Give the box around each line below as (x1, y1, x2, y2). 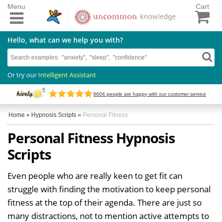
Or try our (7, 70, 38, 79)
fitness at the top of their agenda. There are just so (7, 196, 202, 208)
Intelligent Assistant (38, 70, 96, 79)
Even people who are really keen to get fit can (7, 169, 182, 181)
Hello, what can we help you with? (7, 35, 123, 45)
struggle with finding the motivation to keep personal (7, 183, 211, 195)
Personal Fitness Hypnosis (7, 128, 175, 147)
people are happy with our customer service (105, 91, 207, 97)
